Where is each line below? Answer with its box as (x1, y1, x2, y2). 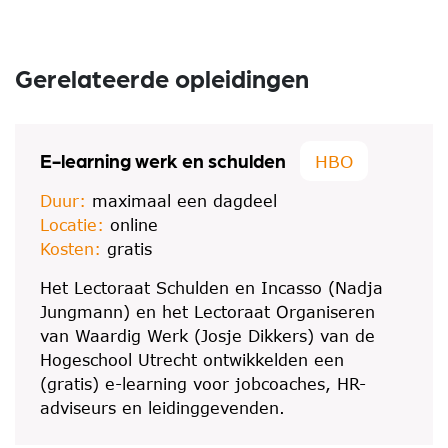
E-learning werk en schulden (40, 148, 286, 172)
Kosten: (40, 240, 101, 258)
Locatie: (40, 216, 104, 234)
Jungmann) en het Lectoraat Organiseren (40, 303, 375, 321)
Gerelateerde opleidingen (15, 62, 309, 94)
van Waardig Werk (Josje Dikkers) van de (40, 327, 375, 345)
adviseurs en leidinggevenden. (40, 399, 285, 417)
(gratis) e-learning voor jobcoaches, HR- (40, 375, 366, 393)
